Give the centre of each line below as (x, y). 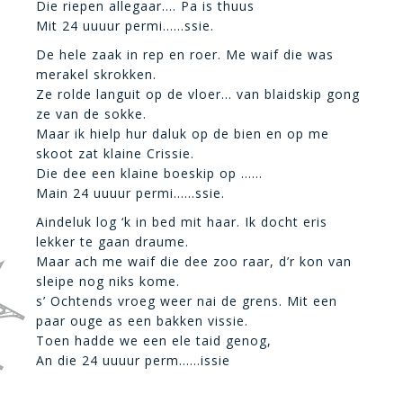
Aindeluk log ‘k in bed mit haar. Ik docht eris (182, 222)
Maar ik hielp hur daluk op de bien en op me (183, 134)
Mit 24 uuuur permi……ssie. (125, 26)
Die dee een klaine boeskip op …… (149, 173)
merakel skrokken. (96, 74)
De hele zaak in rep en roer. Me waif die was (185, 54)
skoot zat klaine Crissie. (115, 153)
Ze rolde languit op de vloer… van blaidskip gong (198, 94)
